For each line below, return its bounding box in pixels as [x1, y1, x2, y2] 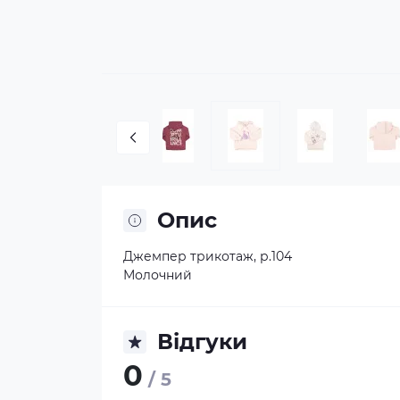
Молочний [123, 267, 192, 283]
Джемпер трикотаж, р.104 [123, 248, 292, 264]
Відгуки [157, 329, 247, 354]
